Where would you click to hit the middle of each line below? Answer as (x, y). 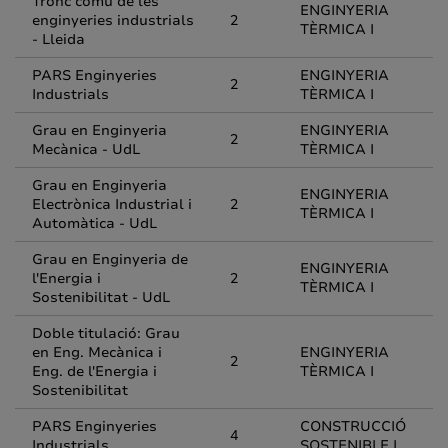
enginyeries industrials (113, 20)
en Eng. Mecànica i (97, 352)
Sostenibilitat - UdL (101, 297)
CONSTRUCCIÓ (353, 426)
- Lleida (58, 39)
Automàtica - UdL (94, 223)
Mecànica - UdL (86, 149)
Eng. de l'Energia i (94, 371)
